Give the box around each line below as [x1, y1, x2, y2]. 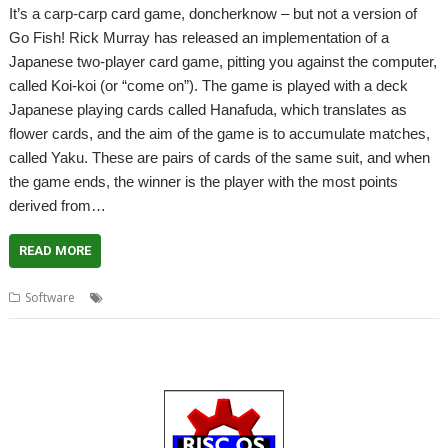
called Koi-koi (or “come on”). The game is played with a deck [9, 77, 409, 94]
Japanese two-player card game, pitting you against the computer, [9, 53, 438, 70]
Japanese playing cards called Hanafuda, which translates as [9, 101, 408, 118]
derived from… [9, 197, 107, 214]
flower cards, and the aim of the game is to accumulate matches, [9, 125, 431, 142]
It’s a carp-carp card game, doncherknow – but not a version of [9, 5, 418, 22]
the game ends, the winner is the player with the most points [9, 173, 399, 190]
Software [25, 289, 76, 306]
